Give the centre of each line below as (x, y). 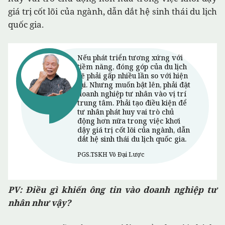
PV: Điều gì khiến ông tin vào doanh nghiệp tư (113, 190)
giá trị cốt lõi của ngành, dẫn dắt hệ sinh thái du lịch (113, 12)
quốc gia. (26, 25)
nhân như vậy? (39, 203)
